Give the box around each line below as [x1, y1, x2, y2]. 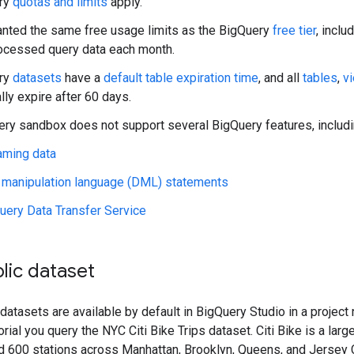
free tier [273, 22, 316, 38]
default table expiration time [104, 70, 258, 85]
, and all [258, 70, 303, 85]
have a [62, 70, 104, 85]
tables [303, 70, 337, 85]
